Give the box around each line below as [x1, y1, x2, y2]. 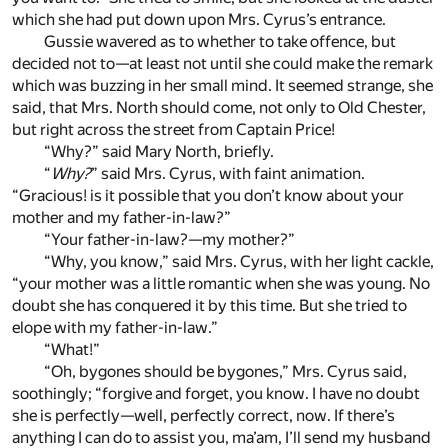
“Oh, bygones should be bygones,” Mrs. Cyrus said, [44, 362, 407, 382]
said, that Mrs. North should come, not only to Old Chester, [12, 98, 426, 118]
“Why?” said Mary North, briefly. [44, 142, 274, 162]
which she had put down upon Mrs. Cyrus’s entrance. [12, 10, 386, 30]
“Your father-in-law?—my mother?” [44, 230, 295, 250]
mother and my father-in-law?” [12, 208, 231, 228]
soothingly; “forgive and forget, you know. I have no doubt [12, 384, 420, 404]
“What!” [44, 340, 100, 360]
